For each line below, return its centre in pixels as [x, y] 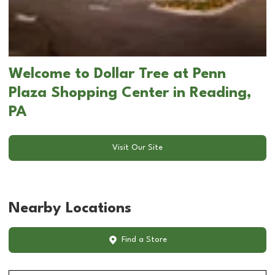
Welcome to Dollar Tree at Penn [117, 74]
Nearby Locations [70, 208]
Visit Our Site [137, 148]
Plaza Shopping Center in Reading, [130, 93]
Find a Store [144, 240]
